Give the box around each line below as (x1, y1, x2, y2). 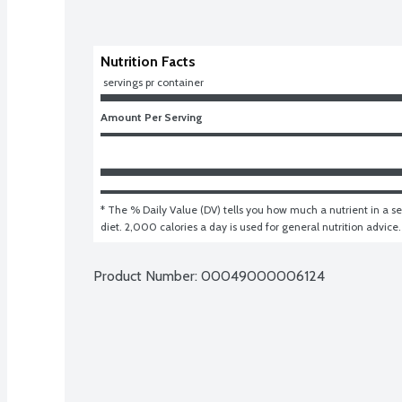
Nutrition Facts (100, 52, 196, 70)
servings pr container (103, 74, 204, 89)
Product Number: (93, 267, 201, 284)
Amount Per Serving (100, 109, 203, 124)
